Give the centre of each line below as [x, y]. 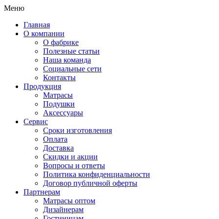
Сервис [36, 121]
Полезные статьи [71, 51]
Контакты [59, 77]
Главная [37, 25]
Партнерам [42, 192]
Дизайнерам [63, 209]
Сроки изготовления [77, 130]
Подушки [59, 104]
